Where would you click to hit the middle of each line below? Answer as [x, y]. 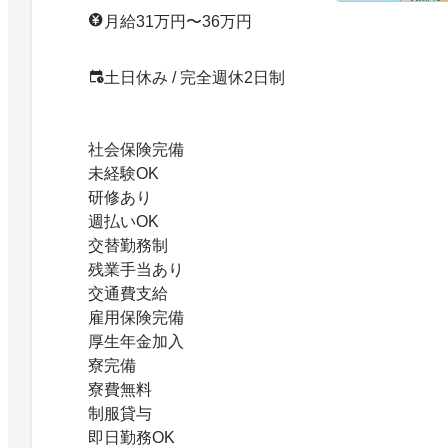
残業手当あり [136, 269]
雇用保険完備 [136, 317]
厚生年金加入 [136, 341]
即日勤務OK [131, 437]
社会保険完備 [136, 149]
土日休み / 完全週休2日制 [194, 77]
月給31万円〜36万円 [178, 21]
